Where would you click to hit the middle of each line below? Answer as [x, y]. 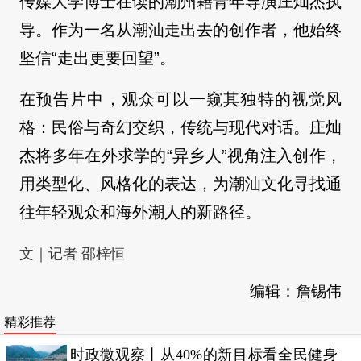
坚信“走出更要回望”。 [98, 58]
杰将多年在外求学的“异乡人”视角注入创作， [180, 156]
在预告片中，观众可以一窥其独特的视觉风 [180, 99]
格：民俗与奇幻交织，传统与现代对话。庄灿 [180, 127]
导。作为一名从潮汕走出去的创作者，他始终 [180, 30]
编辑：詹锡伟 [296, 291]
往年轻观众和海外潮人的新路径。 [140, 212]
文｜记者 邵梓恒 [72, 254]
